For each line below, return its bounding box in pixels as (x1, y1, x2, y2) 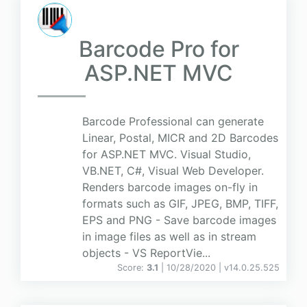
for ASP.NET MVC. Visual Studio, (82, 147, 251, 162)
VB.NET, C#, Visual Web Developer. (82, 164, 264, 178)
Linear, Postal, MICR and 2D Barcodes (82, 131, 278, 145)
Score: (117, 262, 147, 273)
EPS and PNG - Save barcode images (82, 213, 276, 228)
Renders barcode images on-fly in (82, 180, 258, 195)
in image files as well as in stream (82, 230, 256, 244)
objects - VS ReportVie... (82, 246, 210, 260)
